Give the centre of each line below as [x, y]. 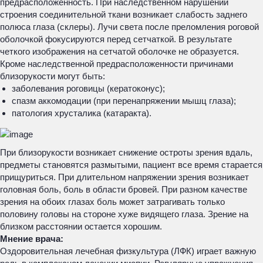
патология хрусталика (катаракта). [82, 113]
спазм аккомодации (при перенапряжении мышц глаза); [124, 101]
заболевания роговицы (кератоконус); [88, 88]
